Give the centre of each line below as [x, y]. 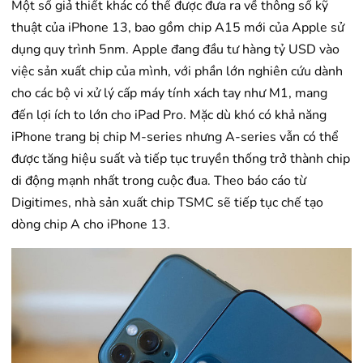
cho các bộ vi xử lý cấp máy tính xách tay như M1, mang [169, 94]
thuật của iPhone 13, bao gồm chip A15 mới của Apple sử [178, 28]
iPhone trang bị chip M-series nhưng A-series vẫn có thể [175, 137]
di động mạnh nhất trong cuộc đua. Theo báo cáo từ [159, 181]
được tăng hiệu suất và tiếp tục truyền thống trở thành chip [181, 159]
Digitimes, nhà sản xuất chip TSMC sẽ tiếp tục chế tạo [167, 203]
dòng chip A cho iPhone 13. [91, 225]
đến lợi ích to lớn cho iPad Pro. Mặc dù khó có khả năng [169, 115]
